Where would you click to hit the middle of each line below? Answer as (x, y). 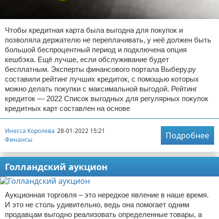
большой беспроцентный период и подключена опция (96, 49)
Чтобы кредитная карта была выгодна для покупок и (94, 30)
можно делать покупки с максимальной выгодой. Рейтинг (101, 88)
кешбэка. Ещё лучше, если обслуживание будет (87, 59)
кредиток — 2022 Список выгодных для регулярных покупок (107, 98)
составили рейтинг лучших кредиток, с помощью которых (102, 79)
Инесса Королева (30, 131)
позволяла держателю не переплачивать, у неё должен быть (108, 40)
